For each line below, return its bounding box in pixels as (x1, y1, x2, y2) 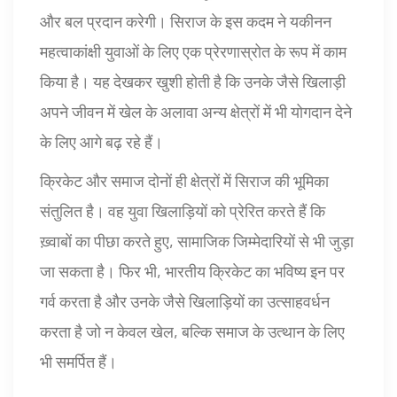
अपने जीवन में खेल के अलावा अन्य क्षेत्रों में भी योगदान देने (40, 102, 352, 122)
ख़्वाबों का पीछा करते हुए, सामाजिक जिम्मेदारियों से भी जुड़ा (40, 231, 354, 252)
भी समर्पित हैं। (40, 352, 117, 372)
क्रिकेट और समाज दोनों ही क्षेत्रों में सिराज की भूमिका (40, 171, 329, 191)
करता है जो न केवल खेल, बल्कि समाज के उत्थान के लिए (40, 322, 345, 342)
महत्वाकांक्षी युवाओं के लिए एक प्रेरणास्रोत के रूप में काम (40, 42, 346, 62)
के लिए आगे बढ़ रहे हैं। (40, 132, 163, 152)
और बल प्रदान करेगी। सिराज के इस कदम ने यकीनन (40, 12, 331, 32)
